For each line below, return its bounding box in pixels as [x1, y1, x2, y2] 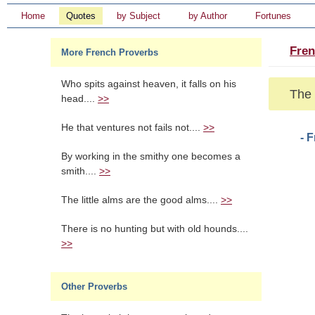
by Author [188, 11, 227, 21]
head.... [61, 94, 98, 104]
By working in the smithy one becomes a [61, 151, 240, 162]
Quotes [66, 11, 96, 21]
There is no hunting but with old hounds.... [61, 224, 248, 234]
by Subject [117, 11, 160, 21]
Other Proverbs [61, 281, 127, 292]
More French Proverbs [61, 47, 158, 58]
